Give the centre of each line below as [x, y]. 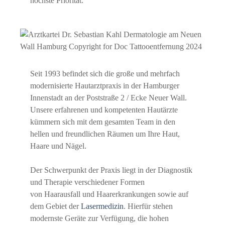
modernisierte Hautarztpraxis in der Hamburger [105, 85]
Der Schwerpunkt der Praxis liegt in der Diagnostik [111, 170]
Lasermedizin [102, 206]
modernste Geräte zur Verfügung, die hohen [99, 218]
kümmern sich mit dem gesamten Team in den [103, 122]
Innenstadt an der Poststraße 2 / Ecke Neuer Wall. [108, 97]
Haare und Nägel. [58, 146]
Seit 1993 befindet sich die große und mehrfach [105, 73]
